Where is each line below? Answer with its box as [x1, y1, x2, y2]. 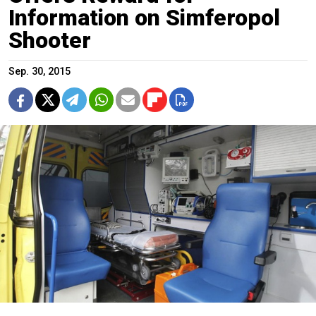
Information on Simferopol [8, 4, 280, 31]
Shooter [8, 26, 91, 54]
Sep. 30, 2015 [8, 65, 71, 78]
